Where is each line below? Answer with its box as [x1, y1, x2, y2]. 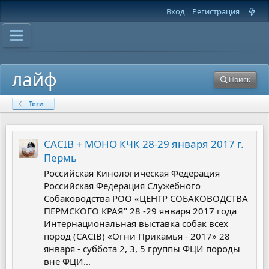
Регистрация [192, 6, 240, 17]
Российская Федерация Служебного [44, 180, 201, 192]
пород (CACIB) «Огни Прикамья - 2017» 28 [44, 230, 230, 243]
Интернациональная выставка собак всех [44, 217, 228, 230]
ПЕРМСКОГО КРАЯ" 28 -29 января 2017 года [44, 205, 237, 217]
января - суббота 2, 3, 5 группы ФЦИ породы [44, 243, 240, 255]
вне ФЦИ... [44, 255, 91, 268]
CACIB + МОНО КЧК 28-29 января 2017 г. [44, 137, 244, 151]
